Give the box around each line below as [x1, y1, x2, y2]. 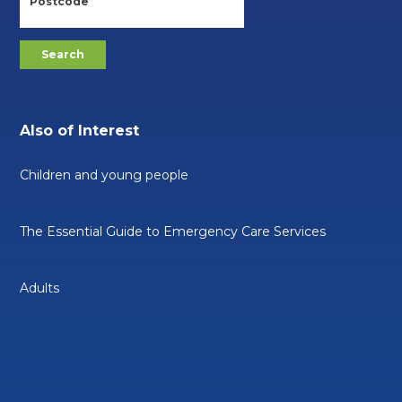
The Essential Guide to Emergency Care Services [20, 223, 327, 240]
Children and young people [20, 166, 189, 183]
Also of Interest [20, 121, 140, 139]
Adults [20, 279, 60, 296]
